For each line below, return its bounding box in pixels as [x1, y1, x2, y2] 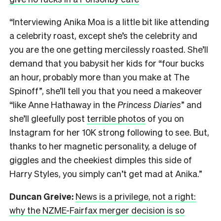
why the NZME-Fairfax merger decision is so [9, 204, 184, 216]
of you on [146, 112, 184, 124]
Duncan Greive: [9, 190, 74, 202]
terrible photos [87, 112, 146, 124]
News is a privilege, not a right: [75, 190, 196, 202]
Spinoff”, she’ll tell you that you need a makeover [9, 84, 202, 96]
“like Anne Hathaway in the [9, 98, 117, 110]
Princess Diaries [117, 98, 181, 110]
